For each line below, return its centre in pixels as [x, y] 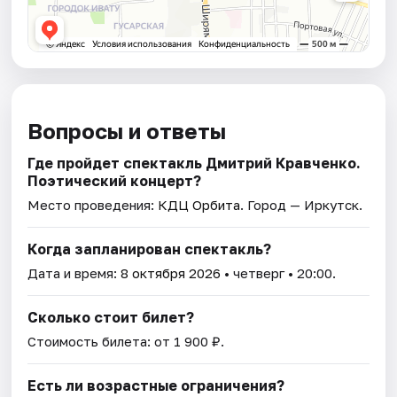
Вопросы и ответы [127, 131]
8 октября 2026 [171, 273]
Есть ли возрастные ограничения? [156, 386]
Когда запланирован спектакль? [150, 249]
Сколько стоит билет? [111, 318]
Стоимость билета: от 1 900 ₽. [126, 342]
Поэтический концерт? [115, 181]
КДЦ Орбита [199, 205]
